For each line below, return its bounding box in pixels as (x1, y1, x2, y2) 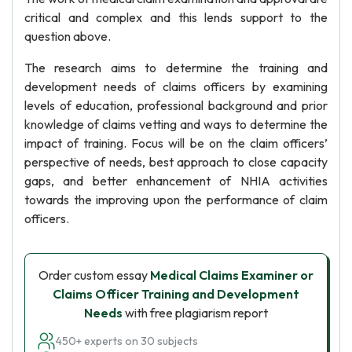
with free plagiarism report (123, 305, 268, 321)
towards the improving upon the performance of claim (24, 192, 328, 207)
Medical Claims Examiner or (150, 267, 313, 283)
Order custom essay (38, 267, 150, 283)
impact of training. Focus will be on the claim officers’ (24, 135, 328, 151)
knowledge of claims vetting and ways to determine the (24, 116, 328, 132)
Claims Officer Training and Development (53, 286, 299, 302)
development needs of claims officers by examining (24, 79, 328, 94)
